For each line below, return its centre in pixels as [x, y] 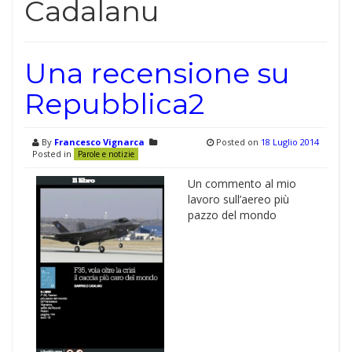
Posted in [53, 154]
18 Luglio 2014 [290, 142]
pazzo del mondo [232, 215]
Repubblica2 [114, 104]
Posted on [237, 142]
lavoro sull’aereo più [238, 199]
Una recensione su [157, 73]
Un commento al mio [242, 183]
